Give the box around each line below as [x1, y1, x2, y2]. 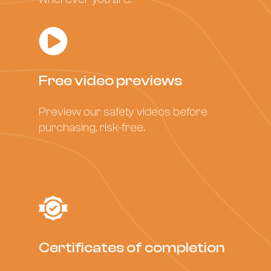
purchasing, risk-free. [39, 120, 145, 134]
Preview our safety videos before [39, 104, 207, 119]
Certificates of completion [39, 239, 225, 256]
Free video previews [39, 72, 182, 89]
